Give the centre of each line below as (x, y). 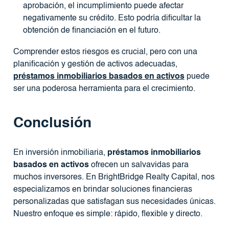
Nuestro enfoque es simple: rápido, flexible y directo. (108, 214)
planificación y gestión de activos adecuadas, (95, 64)
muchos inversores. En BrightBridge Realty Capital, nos (114, 177)
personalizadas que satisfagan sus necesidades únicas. (114, 202)
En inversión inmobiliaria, (60, 153)
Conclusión (52, 123)
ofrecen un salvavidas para (139, 165)
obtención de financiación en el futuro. (91, 31)
